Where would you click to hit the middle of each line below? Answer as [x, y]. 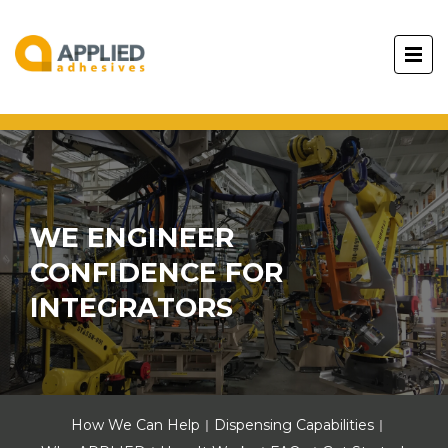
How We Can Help [135, 425]
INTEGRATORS [131, 307]
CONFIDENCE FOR [156, 272]
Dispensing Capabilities [293, 425]
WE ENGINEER [132, 237]
